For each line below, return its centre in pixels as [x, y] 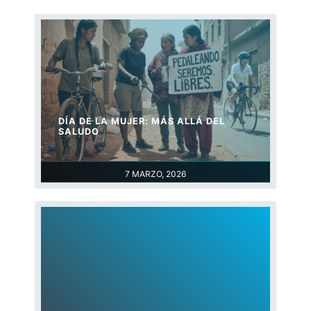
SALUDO [79, 132]
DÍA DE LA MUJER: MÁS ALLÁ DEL [142, 121]
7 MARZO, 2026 [155, 174]
